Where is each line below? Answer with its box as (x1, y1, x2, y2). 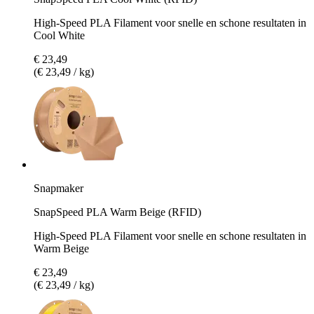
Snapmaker (34, 182, 83, 194)
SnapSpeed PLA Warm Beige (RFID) (34, 205, 201, 218)
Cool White (34, 29, 85, 41)
